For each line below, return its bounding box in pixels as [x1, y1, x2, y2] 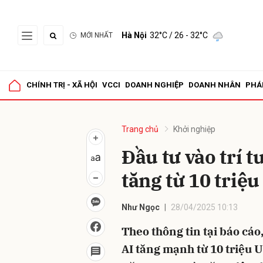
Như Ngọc [122, 203, 160, 212]
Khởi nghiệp [173, 124, 215, 134]
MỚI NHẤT [80, 31, 113, 39]
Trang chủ [122, 124, 159, 134]
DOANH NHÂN [188, 80, 241, 89]
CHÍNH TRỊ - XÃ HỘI [26, 80, 97, 89]
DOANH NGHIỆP [125, 80, 184, 89]
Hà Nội [122, 31, 147, 40]
